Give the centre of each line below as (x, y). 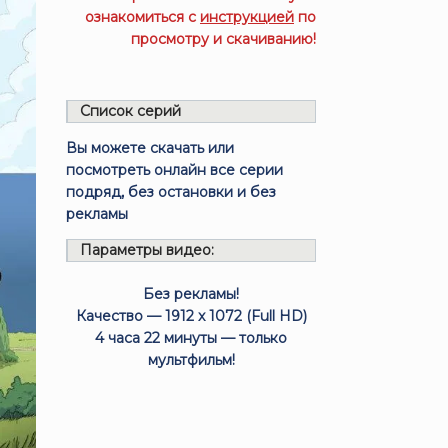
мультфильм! (191, 360)
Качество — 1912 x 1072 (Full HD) (191, 316)
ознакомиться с (142, 17)
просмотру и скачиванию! (223, 39)
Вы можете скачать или (150, 148)
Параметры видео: (147, 250)
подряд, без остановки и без (171, 192)
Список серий (131, 111)
